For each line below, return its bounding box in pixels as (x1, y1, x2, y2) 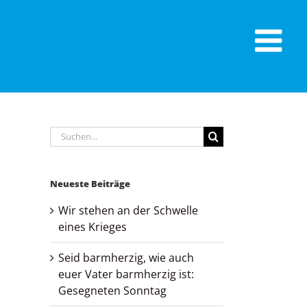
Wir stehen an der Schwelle (58, 203, 198, 219)
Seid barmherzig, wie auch (58, 250, 194, 266)
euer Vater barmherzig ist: (58, 267, 194, 282)
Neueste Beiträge (50, 177, 130, 190)
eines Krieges (58, 219, 127, 235)
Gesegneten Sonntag (58, 283, 167, 299)
